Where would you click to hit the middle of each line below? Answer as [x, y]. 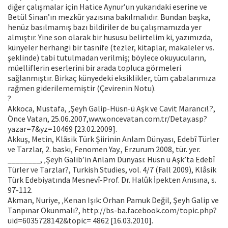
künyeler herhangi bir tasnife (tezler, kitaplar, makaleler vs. [111, 48]
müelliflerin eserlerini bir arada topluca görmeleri [94, 68]
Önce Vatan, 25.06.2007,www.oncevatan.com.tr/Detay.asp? [107, 119]
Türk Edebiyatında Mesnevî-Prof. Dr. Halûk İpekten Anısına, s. [112, 180]
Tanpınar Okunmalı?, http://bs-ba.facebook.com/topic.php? [112, 210]
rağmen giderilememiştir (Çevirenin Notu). [82, 88]
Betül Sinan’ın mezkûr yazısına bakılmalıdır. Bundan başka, [109, 17]
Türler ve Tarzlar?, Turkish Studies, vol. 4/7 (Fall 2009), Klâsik [112, 170]
